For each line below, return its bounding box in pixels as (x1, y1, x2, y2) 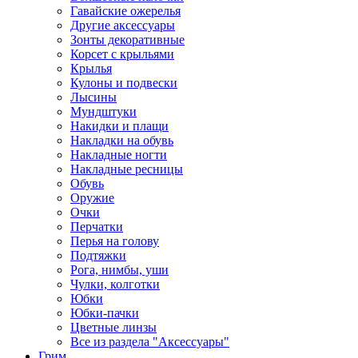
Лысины (70, 90, 117, 104)
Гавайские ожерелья (70, 4, 181, 18)
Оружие (70, 191, 114, 205)
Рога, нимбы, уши (70, 263, 169, 276)
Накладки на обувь (70, 133, 173, 147)
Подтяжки (70, 249, 126, 262)
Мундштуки (70, 105, 137, 118)
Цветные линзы (70, 320, 157, 334)
